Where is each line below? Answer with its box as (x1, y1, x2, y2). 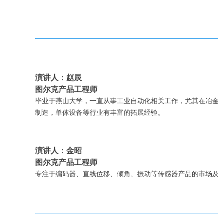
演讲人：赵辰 (35, 73, 82, 82)
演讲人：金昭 (35, 146, 82, 155)
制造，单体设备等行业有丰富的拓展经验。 (35, 109, 164, 116)
